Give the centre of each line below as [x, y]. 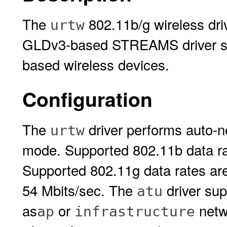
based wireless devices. [96, 64]
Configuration [87, 99]
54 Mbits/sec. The [80, 190]
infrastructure [135, 212]
